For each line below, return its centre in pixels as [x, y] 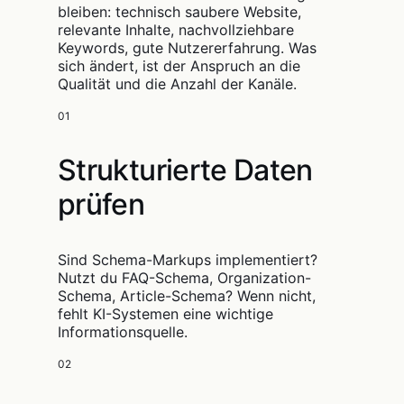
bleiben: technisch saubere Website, [179, 12]
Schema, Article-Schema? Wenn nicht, [187, 296]
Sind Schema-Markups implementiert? [188, 260]
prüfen [101, 205]
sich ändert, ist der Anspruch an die [179, 66]
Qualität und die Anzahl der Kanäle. [177, 84]
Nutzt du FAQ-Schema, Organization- [184, 278]
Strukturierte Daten [185, 170]
